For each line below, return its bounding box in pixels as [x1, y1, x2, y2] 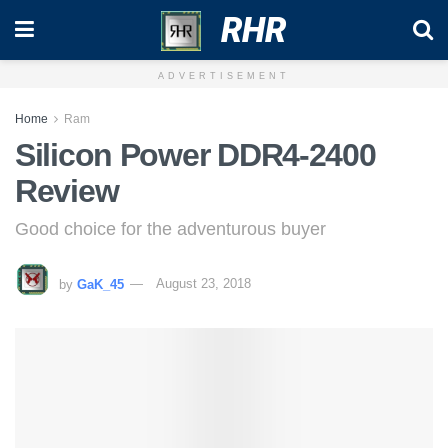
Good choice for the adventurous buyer [15, 218, 326, 239]
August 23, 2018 [156, 276, 251, 292]
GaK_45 [77, 276, 124, 292]
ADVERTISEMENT [158, 71, 290, 81]
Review [15, 173, 119, 209]
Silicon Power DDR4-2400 [15, 137, 376, 173]
